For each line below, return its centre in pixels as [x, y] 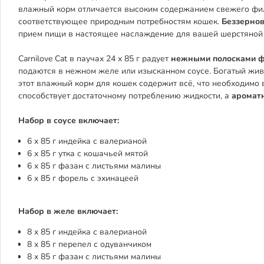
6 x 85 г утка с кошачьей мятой [88, 154]
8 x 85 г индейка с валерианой [87, 232]
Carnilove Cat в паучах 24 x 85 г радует [95, 59]
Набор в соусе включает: [69, 121]
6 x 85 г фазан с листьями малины [94, 166]
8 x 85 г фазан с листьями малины [94, 257]
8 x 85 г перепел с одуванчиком [89, 244]
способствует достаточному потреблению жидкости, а [125, 96]
